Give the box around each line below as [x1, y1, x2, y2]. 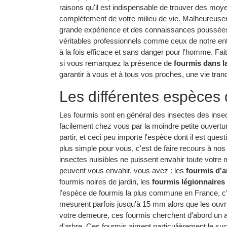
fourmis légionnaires [152, 177, 225, 186]
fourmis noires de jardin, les [59, 177, 152, 186]
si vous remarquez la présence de [59, 58, 174, 67]
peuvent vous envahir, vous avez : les [59, 166, 186, 175]
